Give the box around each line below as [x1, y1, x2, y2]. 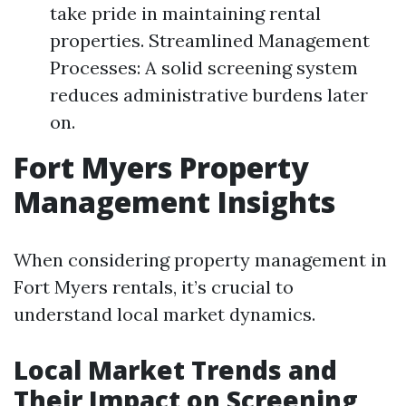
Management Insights [14, 182, 335, 221]
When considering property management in [14, 248, 387, 271]
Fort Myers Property [14, 148, 309, 187]
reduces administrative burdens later [50, 83, 368, 106]
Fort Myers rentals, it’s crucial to [14, 275, 294, 298]
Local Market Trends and [14, 353, 337, 387]
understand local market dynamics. [14, 303, 315, 325]
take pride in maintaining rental [50, 2, 321, 24]
